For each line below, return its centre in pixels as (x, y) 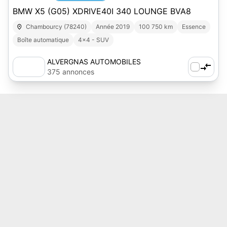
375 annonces (71, 72)
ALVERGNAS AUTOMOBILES (94, 62)
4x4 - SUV (93, 40)
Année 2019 (113, 27)
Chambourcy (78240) (56, 27)
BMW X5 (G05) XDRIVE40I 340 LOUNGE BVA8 (102, 11)
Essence (194, 27)
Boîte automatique (43, 40)
